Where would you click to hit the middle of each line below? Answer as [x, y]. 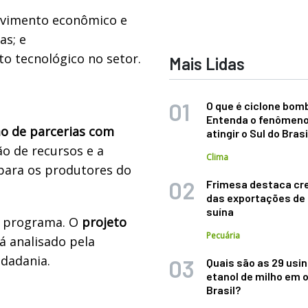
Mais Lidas [207, 64]
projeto [104, 222]
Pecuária [223, 235]
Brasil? [224, 290]
